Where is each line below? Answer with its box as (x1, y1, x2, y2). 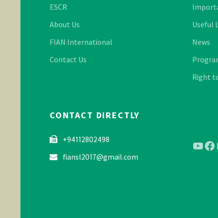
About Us (50, 19, 80, 29)
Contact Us (50, 54, 87, 64)
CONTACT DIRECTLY (50, 109, 140, 121)
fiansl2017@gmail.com (61, 151, 138, 162)
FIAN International (50, 36, 112, 47)
